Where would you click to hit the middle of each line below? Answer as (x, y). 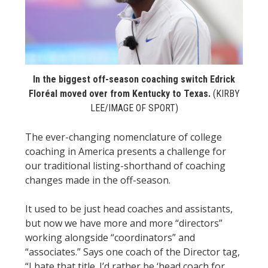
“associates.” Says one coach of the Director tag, (133, 252)
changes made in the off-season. (98, 180)
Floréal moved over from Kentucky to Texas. (119, 94)
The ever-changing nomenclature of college (124, 137)
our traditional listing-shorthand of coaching (125, 166)
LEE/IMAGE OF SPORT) (134, 108)
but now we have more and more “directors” (124, 223)
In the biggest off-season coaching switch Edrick (134, 80)
